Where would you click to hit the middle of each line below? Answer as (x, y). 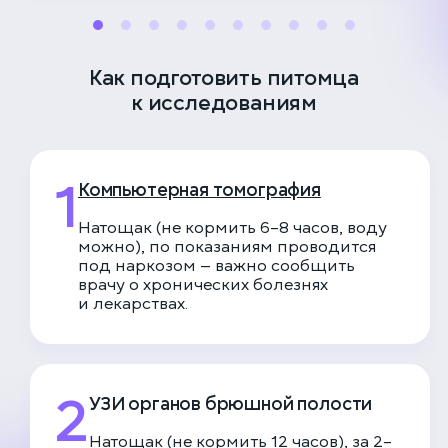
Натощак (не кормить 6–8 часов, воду (232, 228)
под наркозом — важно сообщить (216, 266)
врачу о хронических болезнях (203, 285)
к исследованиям (224, 103)
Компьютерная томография (199, 190)
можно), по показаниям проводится (227, 247)
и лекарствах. (133, 304)
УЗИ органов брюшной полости (231, 404)
